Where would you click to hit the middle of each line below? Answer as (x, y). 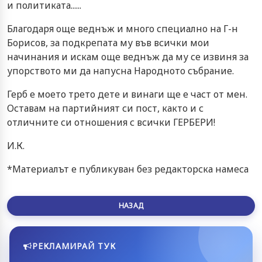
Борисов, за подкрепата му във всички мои (108, 42)
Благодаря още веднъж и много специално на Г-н (123, 28)
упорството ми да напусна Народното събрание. (120, 70)
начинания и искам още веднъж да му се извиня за (128, 56)
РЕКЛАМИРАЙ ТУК (74, 246)
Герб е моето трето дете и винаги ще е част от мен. (127, 94)
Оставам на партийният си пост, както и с (105, 108)
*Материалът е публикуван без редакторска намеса (128, 169)
